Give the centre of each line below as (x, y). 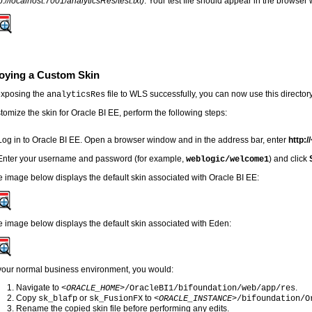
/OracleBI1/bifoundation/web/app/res (210, 288)
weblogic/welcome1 (228, 159)
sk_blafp (58, 298)
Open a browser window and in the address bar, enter (187, 140)
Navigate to (39, 287)
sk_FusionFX (116, 298)
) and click (289, 158)
